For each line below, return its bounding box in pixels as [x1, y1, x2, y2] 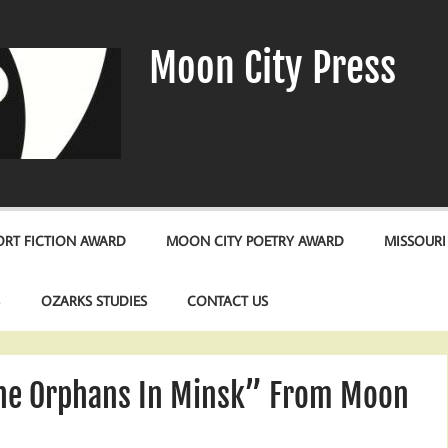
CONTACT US [186, 291, 268, 311]
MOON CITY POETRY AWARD [166, 231, 345, 251]
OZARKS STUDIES [40, 291, 147, 311]
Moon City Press [148, 43, 396, 93]
